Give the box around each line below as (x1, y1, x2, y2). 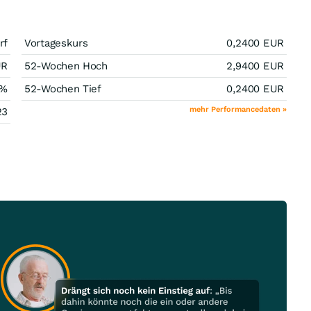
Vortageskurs (24, 37, 88, 49)
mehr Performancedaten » (190, 105, 287, 114)
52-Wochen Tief (24, 83, 101, 95)
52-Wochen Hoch (24, 60, 108, 72)
